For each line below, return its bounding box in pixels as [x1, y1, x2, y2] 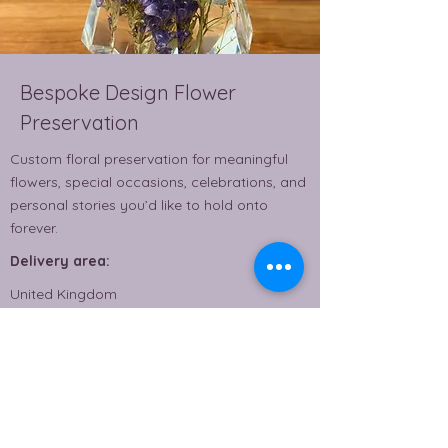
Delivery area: [10, 252, 110, 271]
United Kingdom [10, 285, 117, 304]
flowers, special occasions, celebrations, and [10, 173, 306, 192]
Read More [120, 387, 200, 408]
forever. [10, 219, 58, 238]
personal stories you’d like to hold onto [10, 196, 268, 215]
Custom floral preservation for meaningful [10, 150, 288, 169]
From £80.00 [95, 331, 202, 355]
